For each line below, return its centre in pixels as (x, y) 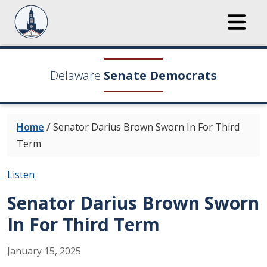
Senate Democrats (160, 75)
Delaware (75, 75)
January (24, 251)
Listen (21, 175)
